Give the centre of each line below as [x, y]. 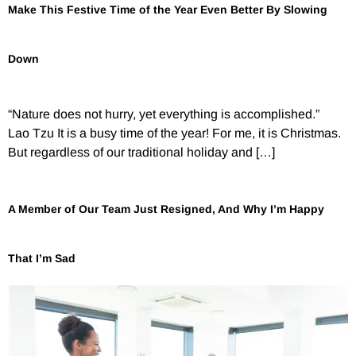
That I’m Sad [42, 258]
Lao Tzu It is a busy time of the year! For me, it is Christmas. [174, 133]
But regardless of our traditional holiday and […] [141, 153]
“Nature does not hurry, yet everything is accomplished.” [167, 114]
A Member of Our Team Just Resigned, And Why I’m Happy [166, 209]
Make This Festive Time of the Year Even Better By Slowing [168, 10]
